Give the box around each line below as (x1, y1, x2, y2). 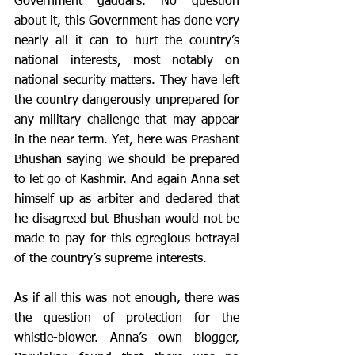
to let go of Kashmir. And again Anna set (14, 174, 239, 186)
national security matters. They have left (14, 74, 239, 87)
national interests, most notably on (14, 55, 239, 67)
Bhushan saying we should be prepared (14, 154, 239, 166)
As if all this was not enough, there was (14, 292, 239, 305)
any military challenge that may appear (14, 114, 239, 127)
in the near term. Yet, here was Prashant (14, 134, 239, 147)
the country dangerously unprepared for (14, 94, 239, 107)
